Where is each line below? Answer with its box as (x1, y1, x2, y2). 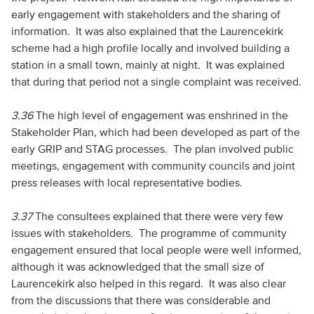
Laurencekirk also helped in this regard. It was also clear (11, 277, 286, 289)
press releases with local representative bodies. (11, 176, 243, 189)
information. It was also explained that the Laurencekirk (11, 25, 283, 37)
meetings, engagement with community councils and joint (11, 159, 295, 172)
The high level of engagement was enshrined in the (35, 109, 288, 121)
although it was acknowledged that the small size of (11, 260, 264, 273)
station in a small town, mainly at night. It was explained (11, 58, 285, 71)
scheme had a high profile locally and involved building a (11, 41, 289, 54)
